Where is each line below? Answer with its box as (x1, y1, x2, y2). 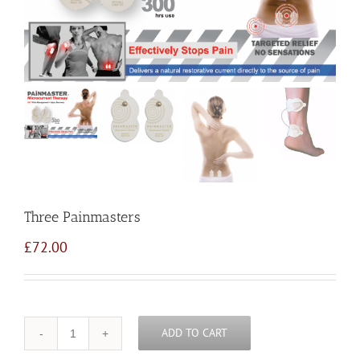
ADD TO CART (162, 325, 227, 340)
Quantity (72, 333, 109, 347)
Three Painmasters (24, 208, 141, 226)
